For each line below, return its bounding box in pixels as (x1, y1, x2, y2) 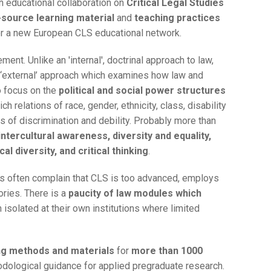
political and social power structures (59, 85, 226, 97)
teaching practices (132, 12, 220, 24)
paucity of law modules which (68, 188, 201, 200)
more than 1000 (131, 245, 203, 257)
